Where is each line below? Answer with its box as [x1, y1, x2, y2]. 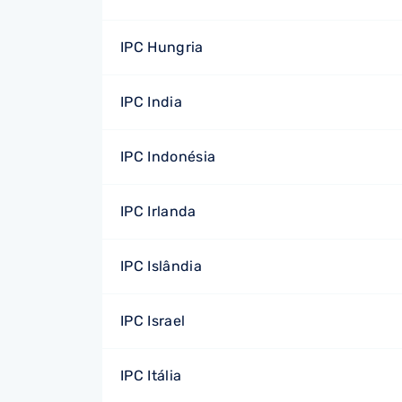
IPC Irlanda [120, 203, 197, 220]
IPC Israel [120, 312, 186, 329]
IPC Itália [120, 367, 182, 384]
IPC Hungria [120, 39, 204, 56]
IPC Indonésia [120, 148, 216, 165]
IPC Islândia [120, 258, 202, 275]
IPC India [120, 93, 182, 110]
